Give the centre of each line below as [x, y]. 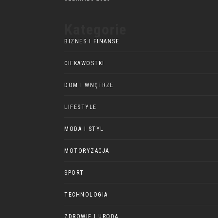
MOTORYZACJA [87, 151]
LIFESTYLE [81, 107]
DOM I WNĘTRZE [89, 85]
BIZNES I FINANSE [92, 41]
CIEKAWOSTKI [84, 63]
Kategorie [95, 29]
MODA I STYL [84, 129]
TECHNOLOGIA [86, 195]
